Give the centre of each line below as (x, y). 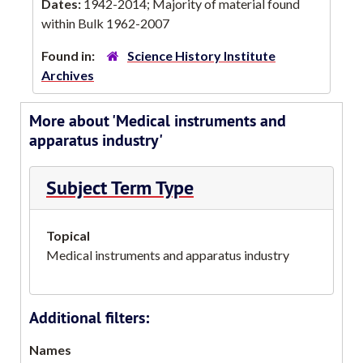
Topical (68, 235)
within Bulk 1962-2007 (105, 23)
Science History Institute (201, 55)
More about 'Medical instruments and (158, 120)
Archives (68, 75)
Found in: (69, 55)
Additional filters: (89, 317)
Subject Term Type (120, 187)
